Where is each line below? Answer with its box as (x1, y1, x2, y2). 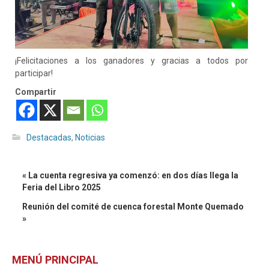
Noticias (75, 133, 105, 143)
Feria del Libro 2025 (22, 183, 101, 192)
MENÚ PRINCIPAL (12, 253, 98, 266)
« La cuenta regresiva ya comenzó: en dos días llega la (22, 171, 238, 180)
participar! (15, 68, 53, 78)
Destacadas (26, 133, 71, 143)
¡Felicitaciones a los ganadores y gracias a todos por (15, 55, 248, 65)
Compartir (15, 86, 56, 97)
